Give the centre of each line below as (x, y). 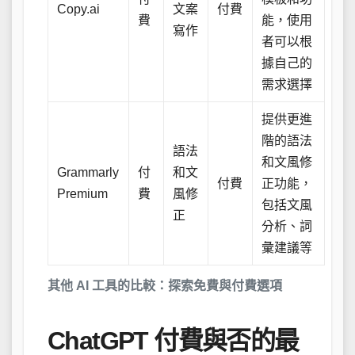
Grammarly (88, 172)
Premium (83, 193)
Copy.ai (79, 9)
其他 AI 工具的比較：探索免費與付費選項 (165, 285)
